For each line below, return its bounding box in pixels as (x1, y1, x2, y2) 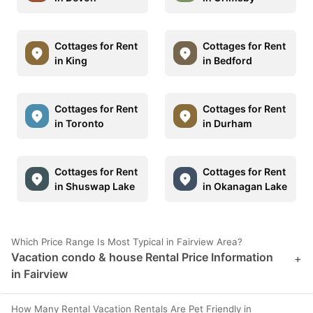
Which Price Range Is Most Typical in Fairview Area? (11, 235, 242, 247)
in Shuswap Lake (54, 180, 135, 192)
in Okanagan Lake (203, 180, 287, 192)
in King (54, 54, 87, 66)
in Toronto (54, 117, 104, 129)
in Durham (203, 117, 252, 129)
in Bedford (203, 54, 252, 66)
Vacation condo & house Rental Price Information (11, 249, 273, 264)
